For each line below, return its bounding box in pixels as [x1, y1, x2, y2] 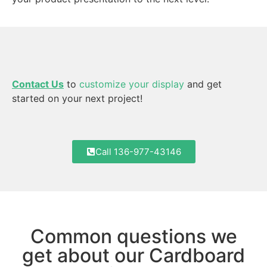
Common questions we [30, 225, 237, 249]
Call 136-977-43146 [95, 146, 181, 158]
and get [184, 77, 222, 90]
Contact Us [12, 77, 64, 90]
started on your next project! [12, 92, 142, 104]
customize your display [79, 77, 184, 90]
